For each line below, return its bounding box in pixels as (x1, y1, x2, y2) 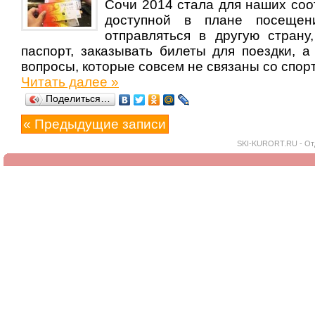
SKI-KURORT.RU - (237, 139, 304, 148)
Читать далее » (21, 75, 119, 89)
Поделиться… (46, 94, 110, 104)
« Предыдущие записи (23, 117, 166, 131)
